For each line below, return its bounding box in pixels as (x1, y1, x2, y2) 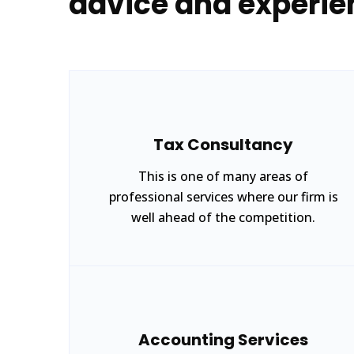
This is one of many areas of (138, 168, 308, 185)
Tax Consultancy (153, 134, 293, 156)
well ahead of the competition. (131, 209, 315, 226)
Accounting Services (138, 329, 308, 351)
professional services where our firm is (108, 188, 338, 205)
